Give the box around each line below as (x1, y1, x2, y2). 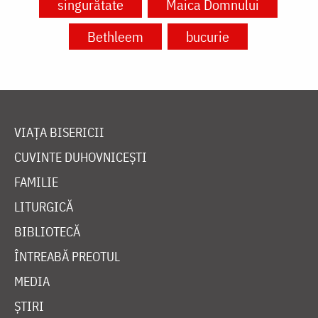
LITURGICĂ (14, 199, 73, 216)
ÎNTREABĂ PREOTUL (14, 248, 120, 265)
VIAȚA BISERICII (14, 124, 104, 141)
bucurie (185, 27, 229, 47)
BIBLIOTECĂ (14, 224, 80, 241)
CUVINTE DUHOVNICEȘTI (14, 149, 147, 166)
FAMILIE (14, 174, 58, 191)
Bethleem (87, 27, 143, 47)
